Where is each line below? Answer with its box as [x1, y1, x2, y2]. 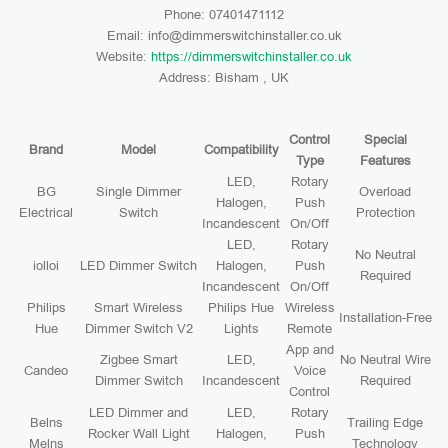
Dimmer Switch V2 [84, 321, 193, 336]
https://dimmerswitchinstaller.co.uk [151, 49, 352, 64]
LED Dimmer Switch [80, 258, 197, 273]
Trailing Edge [347, 415, 423, 430]
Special [363, 132, 407, 147]
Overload [359, 184, 411, 199]
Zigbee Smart [99, 352, 178, 367]
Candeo [24, 363, 68, 378]
